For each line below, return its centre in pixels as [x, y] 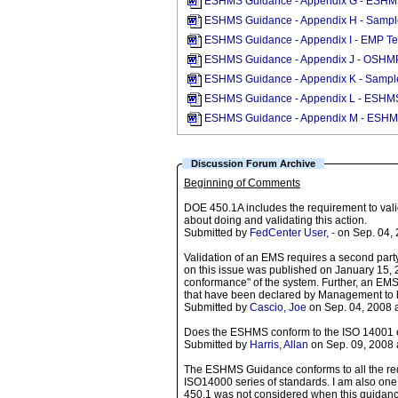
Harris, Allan [279, 345]
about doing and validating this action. [275, 220]
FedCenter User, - [292, 233]
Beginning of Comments [242, 183]
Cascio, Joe [278, 307]
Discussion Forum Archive [253, 163]
